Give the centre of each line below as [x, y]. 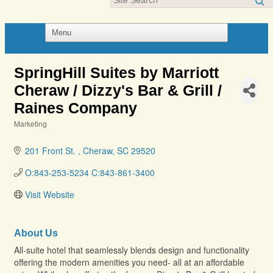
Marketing [30, 123]
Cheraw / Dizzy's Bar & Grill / [118, 90]
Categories [31, 132]
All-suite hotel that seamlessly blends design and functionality [132, 250]
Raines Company [76, 108]
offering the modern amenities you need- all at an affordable [129, 262]
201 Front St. [51, 151]
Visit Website [49, 194]
